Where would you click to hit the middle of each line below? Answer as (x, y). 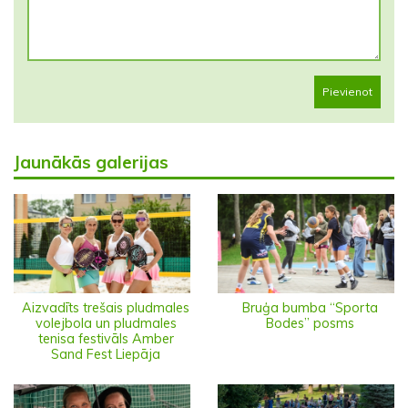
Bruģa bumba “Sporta (310, 308)
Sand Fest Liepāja (106, 355)
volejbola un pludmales (106, 324)
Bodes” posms (310, 324)
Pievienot (347, 91)
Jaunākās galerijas (91, 162)
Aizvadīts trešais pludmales (106, 308)
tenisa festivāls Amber (106, 339)
